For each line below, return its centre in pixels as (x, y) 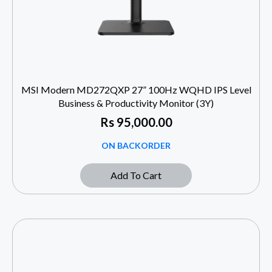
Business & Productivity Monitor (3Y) (136, 103)
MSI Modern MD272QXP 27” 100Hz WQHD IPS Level (136, 90)
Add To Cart (136, 175)
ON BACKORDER (136, 146)
